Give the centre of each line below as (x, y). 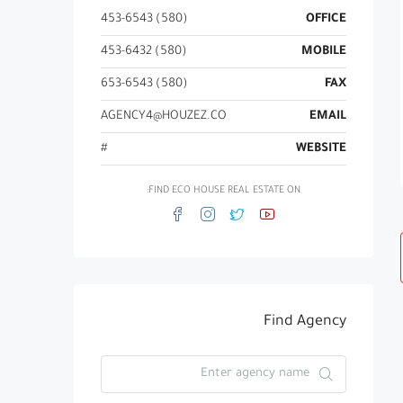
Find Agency (305, 322)
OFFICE (326, 19)
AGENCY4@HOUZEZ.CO (164, 116)
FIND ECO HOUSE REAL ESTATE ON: (224, 191)
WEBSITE (321, 149)
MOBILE (324, 52)
